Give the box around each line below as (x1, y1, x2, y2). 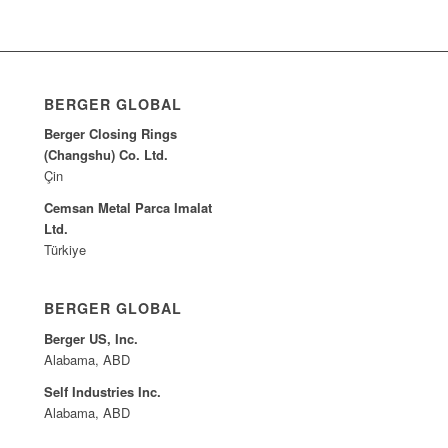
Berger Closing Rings (44, 124, 178, 144)
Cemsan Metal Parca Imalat (44, 198, 213, 218)
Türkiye (44, 240, 87, 260)
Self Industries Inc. (44, 381, 162, 401)
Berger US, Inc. (44, 328, 139, 348)
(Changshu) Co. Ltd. (44, 145, 169, 165)
